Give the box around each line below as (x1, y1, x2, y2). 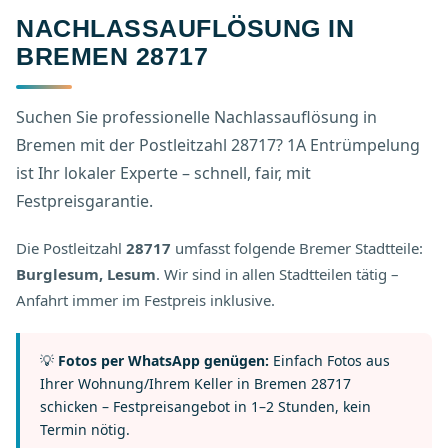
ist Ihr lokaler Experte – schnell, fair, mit (16, 162, 311, 184)
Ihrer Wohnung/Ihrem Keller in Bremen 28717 (40, 374, 351, 393)
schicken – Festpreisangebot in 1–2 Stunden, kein (40, 397, 371, 416)
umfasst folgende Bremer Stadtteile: (171, 238, 423, 258)
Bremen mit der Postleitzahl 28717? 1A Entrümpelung (16, 134, 420, 156)
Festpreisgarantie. (16, 190, 153, 212)
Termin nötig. (40, 420, 130, 439)
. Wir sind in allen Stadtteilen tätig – (156, 264, 399, 284)
